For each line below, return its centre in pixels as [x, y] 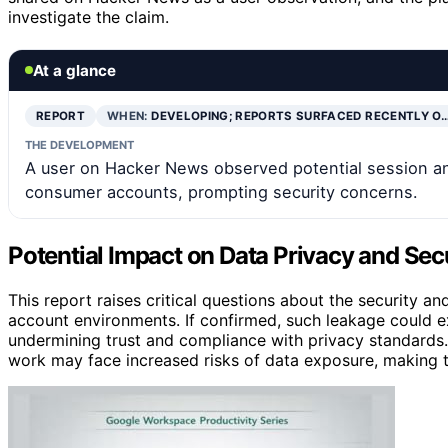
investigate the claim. [88, 16]
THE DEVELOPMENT [79, 144]
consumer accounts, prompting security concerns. [221, 191]
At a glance [74, 70]
